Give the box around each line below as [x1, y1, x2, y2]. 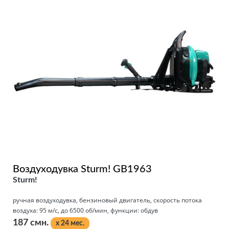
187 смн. [13, 218, 51, 227]
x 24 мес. [56, 219, 84, 227]
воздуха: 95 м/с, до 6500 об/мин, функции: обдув [13, 205, 158, 215]
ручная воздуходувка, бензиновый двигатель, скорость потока [13, 195, 202, 204]
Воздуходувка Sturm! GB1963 [13, 164, 152, 174]
